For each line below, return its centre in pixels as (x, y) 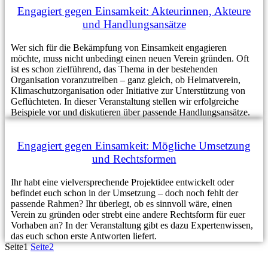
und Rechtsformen (134, 159)
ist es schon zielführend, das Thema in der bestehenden (114, 69)
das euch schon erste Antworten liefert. (84, 236)
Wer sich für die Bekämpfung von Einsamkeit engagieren (119, 47)
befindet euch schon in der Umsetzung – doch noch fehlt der (124, 193)
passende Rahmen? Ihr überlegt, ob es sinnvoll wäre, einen (121, 204)
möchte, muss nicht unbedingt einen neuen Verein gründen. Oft (130, 58)
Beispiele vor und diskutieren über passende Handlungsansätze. (130, 112)
